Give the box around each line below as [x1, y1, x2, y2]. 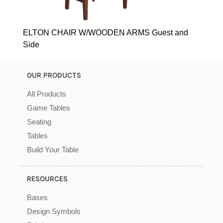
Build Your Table [27, 145, 79, 154]
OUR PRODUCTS [27, 71, 81, 79]
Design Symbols [27, 207, 81, 216]
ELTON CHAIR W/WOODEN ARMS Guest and [23, 28, 188, 37]
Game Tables [27, 104, 70, 112]
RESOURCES [27, 174, 68, 183]
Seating [27, 117, 51, 126]
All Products [27, 90, 66, 98]
